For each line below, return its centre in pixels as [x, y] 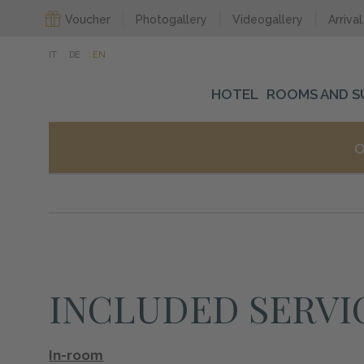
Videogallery [268, 19]
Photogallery [172, 19]
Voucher [88, 19]
